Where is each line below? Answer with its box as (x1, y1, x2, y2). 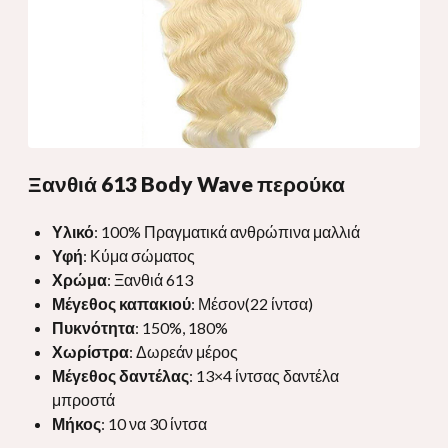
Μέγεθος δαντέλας (52, 365, 189, 385)
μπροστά (52, 389, 115, 409)
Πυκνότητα (52, 317, 135, 337)
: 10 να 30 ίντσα (101, 413, 207, 433)
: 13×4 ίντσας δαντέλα (189, 365, 339, 385)
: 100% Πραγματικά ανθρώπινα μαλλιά (94, 221, 360, 241)
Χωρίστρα (52, 341, 129, 361)
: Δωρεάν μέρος (129, 341, 238, 361)
